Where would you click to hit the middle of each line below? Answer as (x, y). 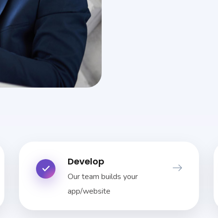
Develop (86, 161)
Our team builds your (103, 176)
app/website (89, 191)
